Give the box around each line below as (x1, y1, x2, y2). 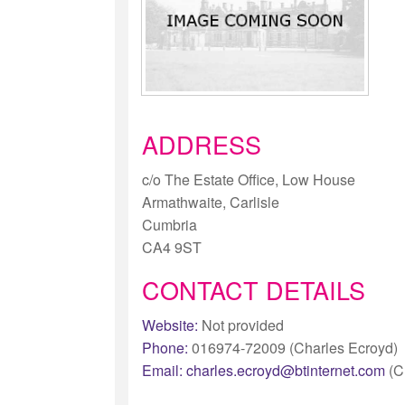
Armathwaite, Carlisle (141, 192, 279, 213)
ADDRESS (141, 127, 261, 163)
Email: (141, 360, 183, 381)
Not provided (197, 315, 284, 336)
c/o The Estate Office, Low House (141, 169, 355, 191)
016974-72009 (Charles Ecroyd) (187, 337, 398, 359)
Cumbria (141, 214, 197, 236)
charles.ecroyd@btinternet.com (185, 360, 385, 381)
